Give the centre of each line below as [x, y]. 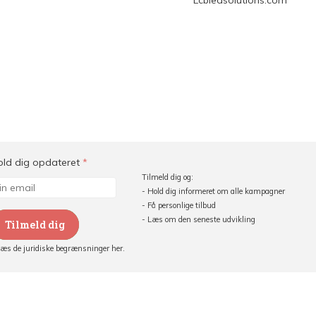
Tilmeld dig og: [167, 177]
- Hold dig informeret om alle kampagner [213, 191]
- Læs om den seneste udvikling [198, 219]
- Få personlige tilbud [178, 205]
